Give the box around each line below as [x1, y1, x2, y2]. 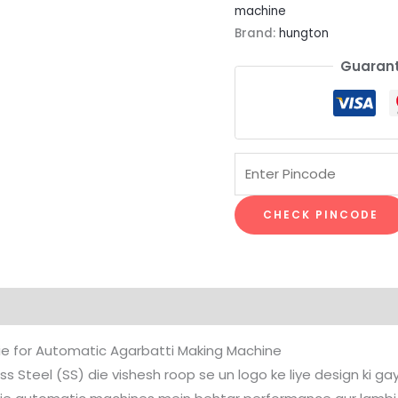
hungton [279, 24, 329, 42]
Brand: [235, 24, 279, 42]
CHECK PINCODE [263, 206, 378, 222]
